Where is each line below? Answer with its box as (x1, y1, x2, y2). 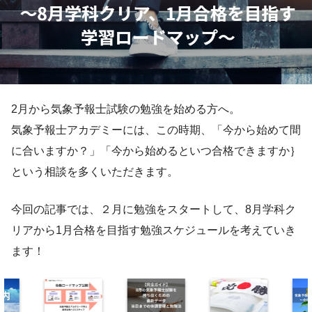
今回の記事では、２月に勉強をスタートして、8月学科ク (11, 203, 296, 216)
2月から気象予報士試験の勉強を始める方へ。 (11, 103, 240, 116)
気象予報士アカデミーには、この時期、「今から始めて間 (11, 124, 301, 136)
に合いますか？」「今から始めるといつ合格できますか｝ (11, 145, 301, 157)
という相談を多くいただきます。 (11, 166, 178, 178)
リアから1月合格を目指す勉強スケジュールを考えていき (11, 224, 296, 237)
